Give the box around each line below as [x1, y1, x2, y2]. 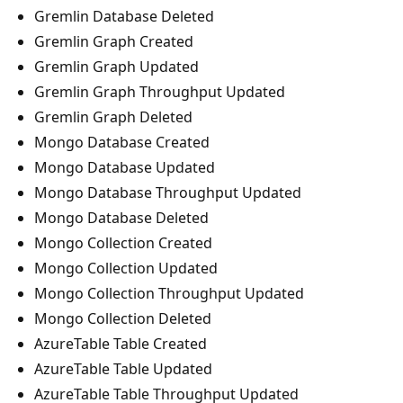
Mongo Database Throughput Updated [34, 183, 301, 203]
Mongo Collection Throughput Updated [34, 283, 304, 304]
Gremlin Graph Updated [34, 57, 199, 77]
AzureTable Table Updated [34, 359, 212, 380]
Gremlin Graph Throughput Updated [34, 82, 285, 103]
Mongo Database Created [34, 132, 210, 153]
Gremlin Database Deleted [34, 6, 214, 27]
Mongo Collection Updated [34, 258, 218, 279]
